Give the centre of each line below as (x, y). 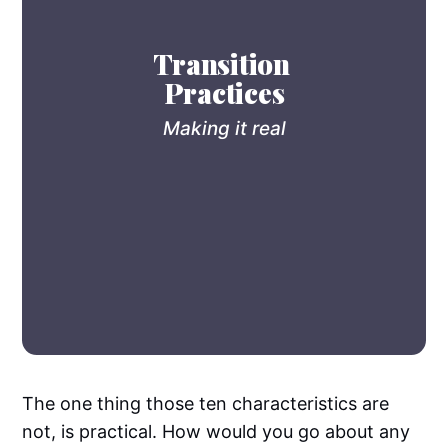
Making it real (224, 129)
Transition (221, 63)
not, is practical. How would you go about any (216, 432)
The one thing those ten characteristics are (206, 404)
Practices (224, 92)
